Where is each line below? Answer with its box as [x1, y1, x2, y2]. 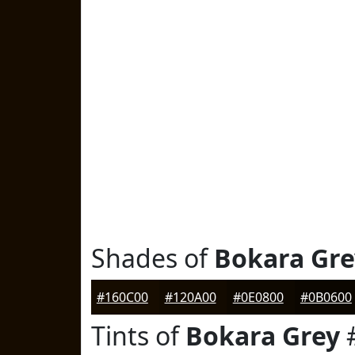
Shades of [91, 241, 214, 275]
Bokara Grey [185, 319, 340, 353]
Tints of [91, 319, 185, 353]
